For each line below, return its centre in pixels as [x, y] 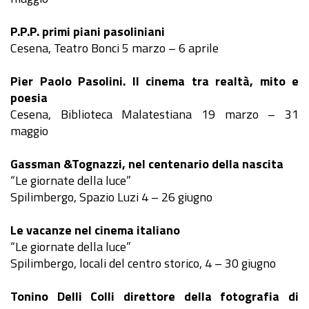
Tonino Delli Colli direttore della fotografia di [154, 296]
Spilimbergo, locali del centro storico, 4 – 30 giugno [143, 263]
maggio [29, 130]
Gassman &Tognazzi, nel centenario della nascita [147, 163]
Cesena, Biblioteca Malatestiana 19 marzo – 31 [154, 114]
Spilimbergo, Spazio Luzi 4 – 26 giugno [111, 197]
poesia [29, 97]
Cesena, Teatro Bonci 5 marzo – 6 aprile [114, 48]
